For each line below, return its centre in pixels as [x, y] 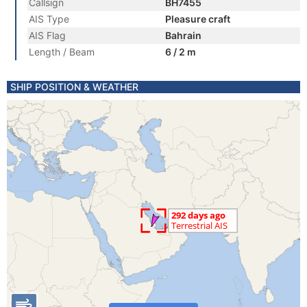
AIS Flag [47, 35]
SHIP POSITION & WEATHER [74, 87]
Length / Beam [62, 52]
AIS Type [49, 19]
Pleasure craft [198, 19]
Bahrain [183, 35]
